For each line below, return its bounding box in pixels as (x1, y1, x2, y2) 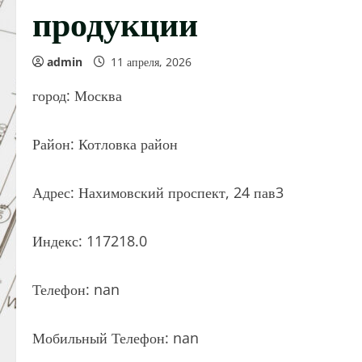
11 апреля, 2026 (107, 54, 195, 69)
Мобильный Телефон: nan (32, 328, 199, 347)
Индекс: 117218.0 (32, 231, 147, 250)
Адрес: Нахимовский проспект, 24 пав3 (32, 183, 284, 202)
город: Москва (32, 86, 122, 105)
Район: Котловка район (32, 134, 178, 154)
